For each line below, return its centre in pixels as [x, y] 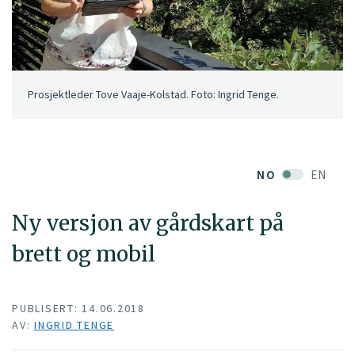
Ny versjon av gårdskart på [148, 223]
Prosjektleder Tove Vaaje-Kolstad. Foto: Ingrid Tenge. [153, 95]
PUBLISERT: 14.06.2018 [78, 309]
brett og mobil [84, 254]
